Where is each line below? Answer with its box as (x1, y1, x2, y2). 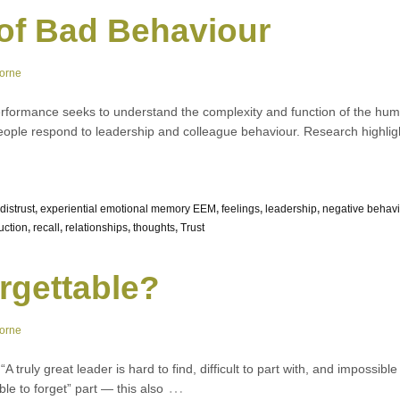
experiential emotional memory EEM (40, 202, 216, 215)
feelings (221, 202, 260, 215)
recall (33, 221, 60, 234)
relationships (65, 221, 128, 234)
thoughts (133, 221, 175, 234)
